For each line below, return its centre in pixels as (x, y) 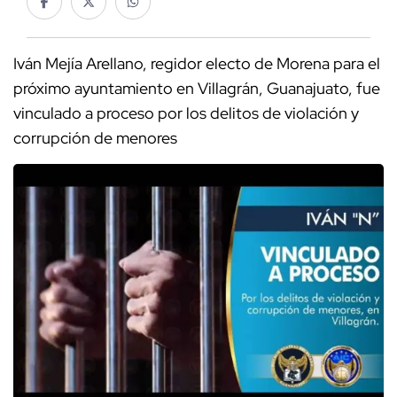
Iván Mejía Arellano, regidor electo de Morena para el (197, 64)
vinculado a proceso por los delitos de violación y (186, 113)
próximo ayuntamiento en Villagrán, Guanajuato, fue (197, 89)
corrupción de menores (95, 138)
